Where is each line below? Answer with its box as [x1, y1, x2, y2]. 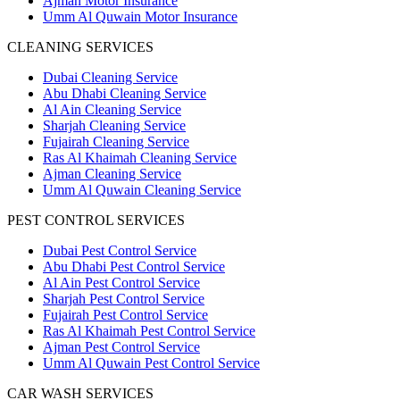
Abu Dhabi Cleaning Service [43, 85, 206, 101]
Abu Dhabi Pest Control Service [43, 258, 225, 274]
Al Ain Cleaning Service [43, 101, 181, 117]
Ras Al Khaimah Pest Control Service [43, 322, 255, 338]
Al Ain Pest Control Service [43, 274, 200, 290]
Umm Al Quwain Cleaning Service [43, 181, 241, 197]
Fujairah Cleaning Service [43, 133, 189, 149]
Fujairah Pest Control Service [43, 306, 208, 322]
